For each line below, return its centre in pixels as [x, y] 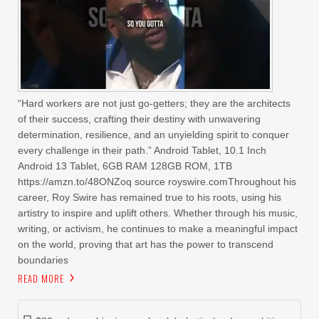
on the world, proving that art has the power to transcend [146, 244]
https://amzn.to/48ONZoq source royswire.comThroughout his [157, 181]
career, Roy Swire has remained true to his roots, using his [150, 197]
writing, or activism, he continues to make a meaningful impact [158, 228]
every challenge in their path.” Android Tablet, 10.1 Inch [142, 150]
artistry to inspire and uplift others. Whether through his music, [158, 213]
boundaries [43, 260]
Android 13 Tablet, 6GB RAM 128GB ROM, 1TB [125, 166]
